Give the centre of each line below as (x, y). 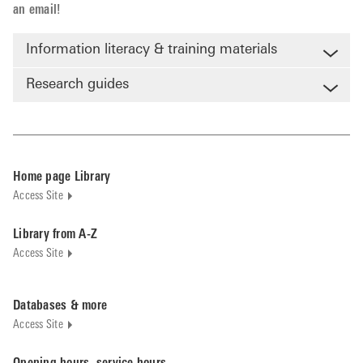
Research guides (77, 85)
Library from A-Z (55, 235)
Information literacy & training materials (152, 50)
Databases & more (60, 306)
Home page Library (62, 177)
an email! (37, 11)
